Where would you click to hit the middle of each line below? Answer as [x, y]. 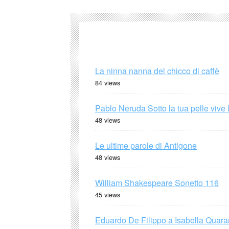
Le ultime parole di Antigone [146, 145]
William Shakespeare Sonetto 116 [157, 182]
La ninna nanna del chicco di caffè [157, 71]
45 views [108, 194]
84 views [108, 82]
